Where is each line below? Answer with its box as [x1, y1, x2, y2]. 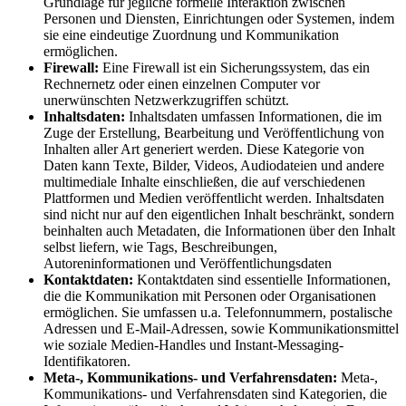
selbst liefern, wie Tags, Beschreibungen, [43, 238, 277, 255]
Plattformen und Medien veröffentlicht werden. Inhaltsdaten [43, 189, 384, 206]
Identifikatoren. [43, 353, 130, 369]
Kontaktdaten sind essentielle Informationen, [133, 271, 391, 287]
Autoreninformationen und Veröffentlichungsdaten [43, 255, 332, 271]
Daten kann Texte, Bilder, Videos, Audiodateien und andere [43, 157, 384, 173]
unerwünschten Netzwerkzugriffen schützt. [43, 92, 289, 108]
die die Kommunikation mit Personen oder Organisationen [43, 287, 376, 304]
